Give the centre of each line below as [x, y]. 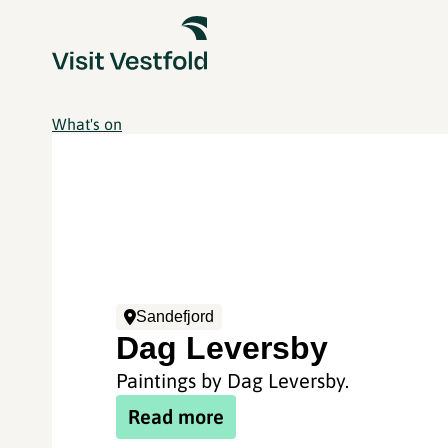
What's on [87, 124]
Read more [176, 416]
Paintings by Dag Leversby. [233, 380]
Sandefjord [175, 316]
